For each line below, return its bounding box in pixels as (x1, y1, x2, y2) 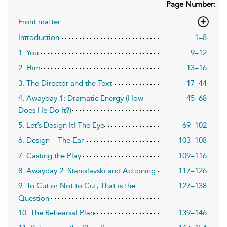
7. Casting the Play (18, 150, 81, 160)
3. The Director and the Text (18, 78, 112, 88)
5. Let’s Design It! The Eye (18, 120, 104, 130)
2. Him (18, 63, 41, 72)
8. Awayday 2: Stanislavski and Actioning (18, 166, 156, 175)
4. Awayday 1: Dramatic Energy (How (18, 93, 143, 103)
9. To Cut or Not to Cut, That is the (18, 181, 135, 191)
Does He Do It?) (18, 105, 71, 115)
